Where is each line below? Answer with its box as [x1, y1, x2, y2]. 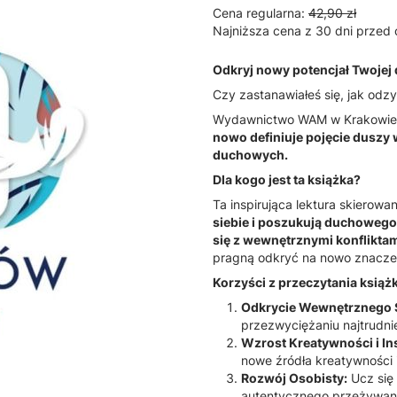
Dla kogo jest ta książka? [213, 172, 361, 188]
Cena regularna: [213, 5, 305, 21]
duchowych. [213, 147, 288, 163]
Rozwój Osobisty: [241, 370, 347, 386]
